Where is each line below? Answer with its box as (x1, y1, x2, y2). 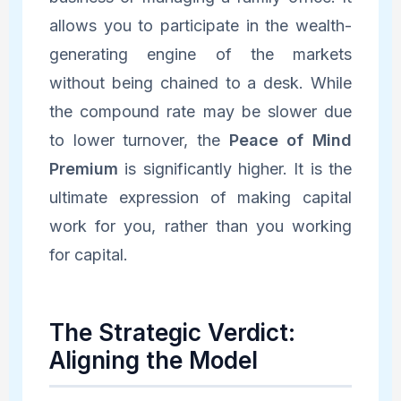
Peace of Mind (228, 131, 353, 150)
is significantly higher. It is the (117, 159, 353, 179)
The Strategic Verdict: (48, 319, 295, 347)
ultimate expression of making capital (48, 188, 353, 208)
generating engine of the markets (48, 45, 353, 64)
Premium (48, 159, 118, 179)
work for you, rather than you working (48, 217, 353, 236)
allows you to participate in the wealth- (48, 16, 353, 36)
